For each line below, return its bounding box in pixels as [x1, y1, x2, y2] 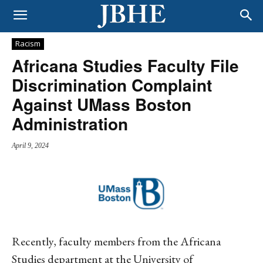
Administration [12, 112, 128, 136]
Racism [15, 38, 41, 49]
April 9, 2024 [12, 141, 49, 150]
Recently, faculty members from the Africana [12, 233, 221, 249]
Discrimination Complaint [12, 73, 212, 97]
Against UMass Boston [12, 92, 191, 116]
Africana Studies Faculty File [12, 53, 239, 77]
